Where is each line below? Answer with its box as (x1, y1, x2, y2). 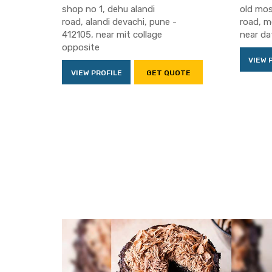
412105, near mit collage (62, 29, 162, 40)
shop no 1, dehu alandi (62, 3, 155, 15)
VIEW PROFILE (70, 68, 122, 77)
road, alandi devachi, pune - (62, 16, 177, 27)
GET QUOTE (146, 68, 191, 77)
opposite (62, 41, 100, 53)
